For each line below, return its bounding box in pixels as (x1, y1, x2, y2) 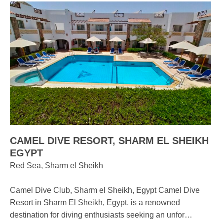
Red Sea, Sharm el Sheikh (10, 161, 103, 170)
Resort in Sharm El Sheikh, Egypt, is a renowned (10, 198, 180, 207)
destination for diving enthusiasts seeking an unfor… (10, 211, 192, 219)
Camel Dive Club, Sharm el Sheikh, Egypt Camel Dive (10, 186, 200, 194)
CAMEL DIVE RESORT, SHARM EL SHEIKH (10, 135, 209, 146)
